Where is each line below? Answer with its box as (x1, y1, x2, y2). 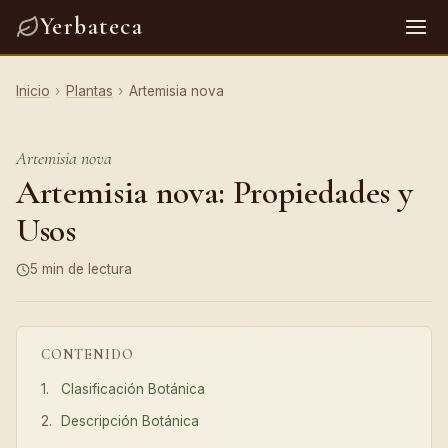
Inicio (16, 83, 50, 99)
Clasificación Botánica (61, 380, 206, 397)
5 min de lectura (30, 261, 132, 277)
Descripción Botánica (61, 413, 200, 430)
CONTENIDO (41, 345, 134, 363)
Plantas (65, 83, 113, 99)
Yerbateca (40, 12, 143, 41)
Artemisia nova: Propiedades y (16, 172, 413, 213)
